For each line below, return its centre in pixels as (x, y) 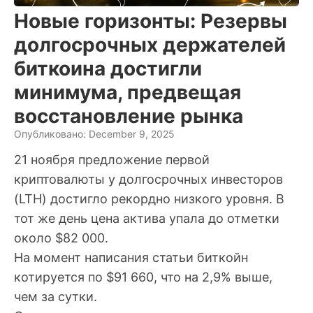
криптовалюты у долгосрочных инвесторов (148, 180)
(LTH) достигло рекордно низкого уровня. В (149, 199)
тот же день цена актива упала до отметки (147, 219)
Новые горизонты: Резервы (151, 21)
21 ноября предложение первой (112, 160)
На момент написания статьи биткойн (131, 258)
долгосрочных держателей (150, 45)
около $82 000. (61, 238)
